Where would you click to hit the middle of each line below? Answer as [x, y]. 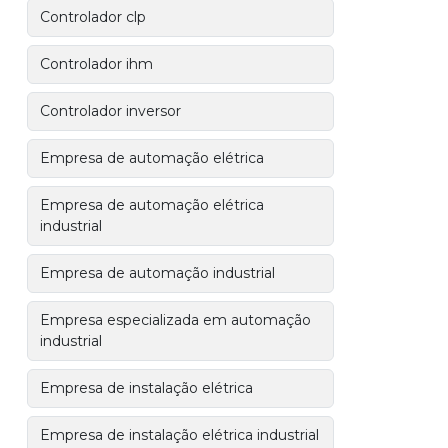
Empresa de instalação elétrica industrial [180, 435]
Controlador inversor [111, 111]
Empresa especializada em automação [176, 320]
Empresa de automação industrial [158, 273]
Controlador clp [93, 17]
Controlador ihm [97, 64]
